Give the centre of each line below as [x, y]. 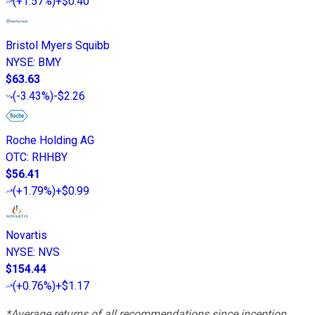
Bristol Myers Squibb [58, 45]
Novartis [26, 235]
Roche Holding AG [50, 140]
